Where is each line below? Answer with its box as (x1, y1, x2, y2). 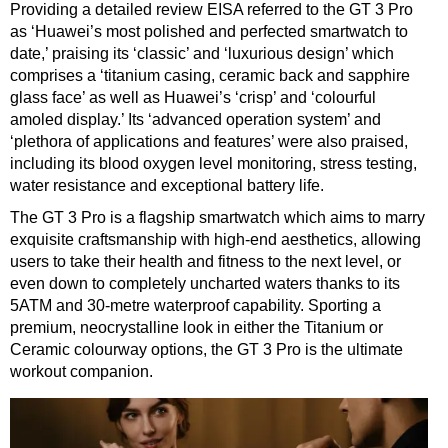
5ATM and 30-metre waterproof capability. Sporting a (10, 296, 381, 314)
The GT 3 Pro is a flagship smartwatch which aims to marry (10, 208, 425, 226)
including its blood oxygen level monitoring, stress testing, (10, 154, 417, 172)
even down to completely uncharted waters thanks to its (10, 274, 400, 292)
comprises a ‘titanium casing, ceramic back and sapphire (10, 66, 410, 84)
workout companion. (10, 362, 153, 380)
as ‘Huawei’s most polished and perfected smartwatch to (10, 22, 408, 40)
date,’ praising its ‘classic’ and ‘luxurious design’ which (10, 44, 394, 62)
